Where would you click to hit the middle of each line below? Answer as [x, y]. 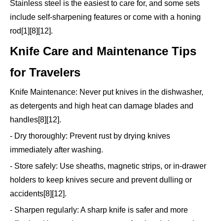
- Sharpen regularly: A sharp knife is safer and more [99, 210]
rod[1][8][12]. [31, 31]
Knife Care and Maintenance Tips [103, 51]
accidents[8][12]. [38, 194]
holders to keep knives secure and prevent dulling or [101, 180]
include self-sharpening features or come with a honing [105, 17]
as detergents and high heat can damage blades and [102, 106]
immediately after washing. [56, 150]
